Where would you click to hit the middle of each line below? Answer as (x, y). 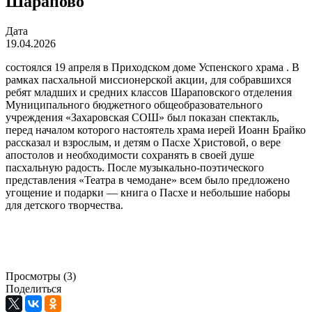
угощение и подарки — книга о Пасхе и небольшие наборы (148, 192)
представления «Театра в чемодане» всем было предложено (148, 180)
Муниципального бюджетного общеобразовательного (134, 104)
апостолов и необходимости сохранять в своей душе (130, 155)
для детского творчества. (64, 205)
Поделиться (33, 288)
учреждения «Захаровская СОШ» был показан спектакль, (142, 117)
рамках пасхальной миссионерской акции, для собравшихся (148, 79)
